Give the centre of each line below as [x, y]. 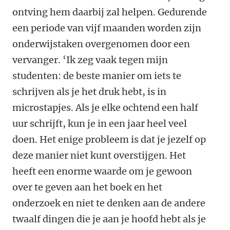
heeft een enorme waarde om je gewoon [102, 171]
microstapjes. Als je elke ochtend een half [105, 108]
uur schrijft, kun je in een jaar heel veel [100, 124]
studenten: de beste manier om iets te [97, 76]
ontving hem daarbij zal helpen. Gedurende [110, 12]
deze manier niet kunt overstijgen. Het [99, 156]
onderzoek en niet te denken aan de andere [109, 203]
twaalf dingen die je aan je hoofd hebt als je [109, 219]
